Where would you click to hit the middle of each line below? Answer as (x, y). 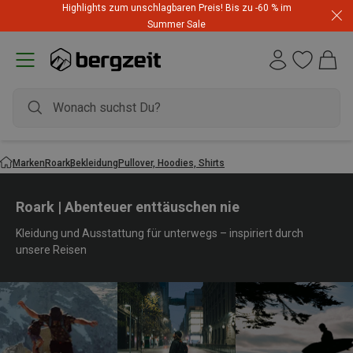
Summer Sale (176, 24)
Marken (29, 163)
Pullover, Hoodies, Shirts (171, 163)
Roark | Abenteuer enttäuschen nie (128, 207)
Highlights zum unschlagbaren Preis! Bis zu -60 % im (176, 8)
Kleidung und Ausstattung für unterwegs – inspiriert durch (160, 233)
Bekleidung (94, 163)
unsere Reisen (51, 250)
